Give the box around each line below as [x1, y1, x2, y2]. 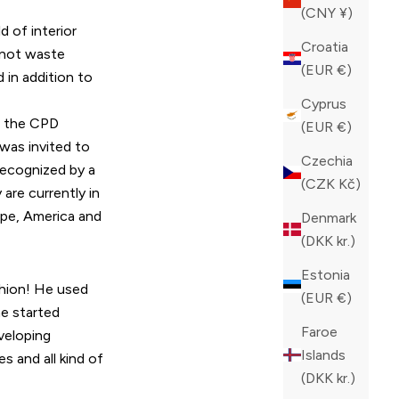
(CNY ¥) [339, 4, 353, 21]
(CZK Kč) [338, 175, 361, 192]
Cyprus [301, 94, 346, 112]
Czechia [301, 151, 353, 169]
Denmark [301, 208, 356, 226]
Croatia [301, 37, 348, 55]
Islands [301, 346, 346, 363]
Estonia [301, 265, 350, 283]
